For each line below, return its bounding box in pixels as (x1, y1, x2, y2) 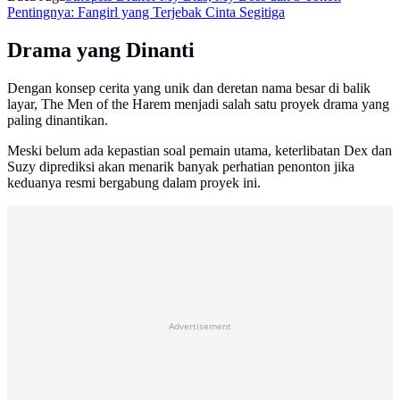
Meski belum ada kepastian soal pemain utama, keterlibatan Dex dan (7, 142, 392, 158)
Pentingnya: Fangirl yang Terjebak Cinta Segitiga (7, 4, 285, 21)
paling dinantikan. (7, 112, 108, 128)
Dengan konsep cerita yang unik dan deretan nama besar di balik (7, 79, 371, 96)
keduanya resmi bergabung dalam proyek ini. (7, 174, 261, 190)
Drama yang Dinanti (7, 38, 195, 62)
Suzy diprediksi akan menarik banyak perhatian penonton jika (7, 158, 354, 174)
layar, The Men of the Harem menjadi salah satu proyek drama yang (7, 96, 389, 112)
